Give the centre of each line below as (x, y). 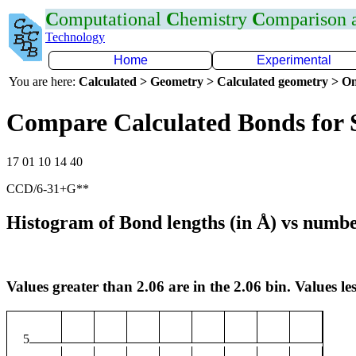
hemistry (216, 19)
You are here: (44, 81)
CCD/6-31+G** (48, 188)
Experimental (294, 60)
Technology (75, 37)
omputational (112, 19)
